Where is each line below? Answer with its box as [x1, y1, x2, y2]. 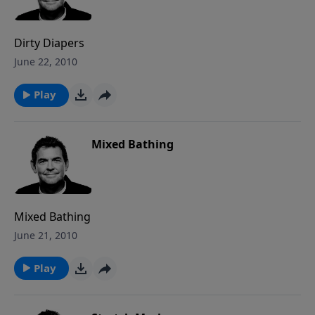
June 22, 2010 [14, 55, 77, 68]
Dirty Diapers [14, 35, 84, 51]
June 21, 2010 [14, 228, 77, 242]
